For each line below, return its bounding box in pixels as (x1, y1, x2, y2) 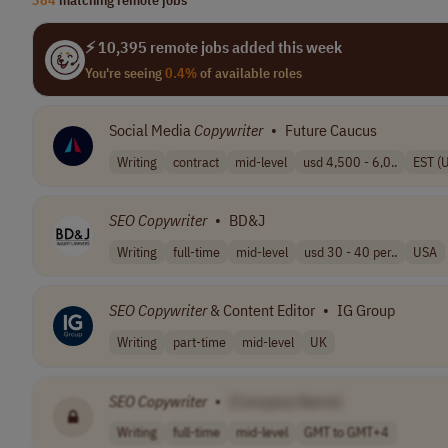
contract (173, 152, 219, 171)
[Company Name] (229, 390, 342, 411)
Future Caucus (285, 120, 377, 140)
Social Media (109, 120, 194, 140)
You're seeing (85, 64, 165, 82)
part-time (173, 332, 226, 351)
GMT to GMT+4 (304, 423, 389, 442)
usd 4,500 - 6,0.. (303, 152, 397, 171)
